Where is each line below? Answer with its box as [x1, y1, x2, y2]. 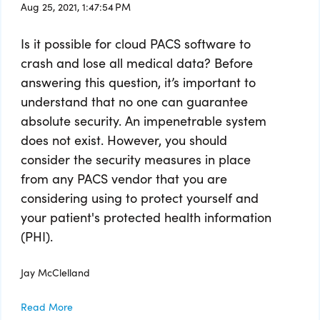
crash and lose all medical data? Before [21, 54, 253, 71]
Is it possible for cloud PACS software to [21, 34, 251, 52]
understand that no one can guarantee [21, 92, 248, 110]
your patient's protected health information [21, 208, 271, 226]
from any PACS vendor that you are [21, 169, 227, 187]
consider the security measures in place [21, 150, 251, 168]
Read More [21, 299, 73, 314]
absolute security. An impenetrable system [21, 111, 266, 129]
